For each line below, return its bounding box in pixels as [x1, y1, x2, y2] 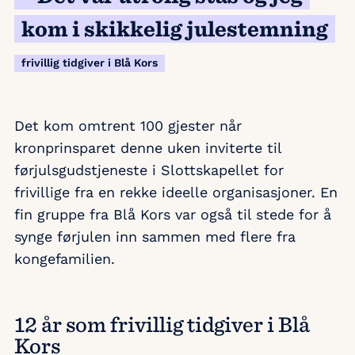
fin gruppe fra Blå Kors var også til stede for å [14, 205, 331, 223]
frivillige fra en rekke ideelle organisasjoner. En [14, 183, 338, 200]
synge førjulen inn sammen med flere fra [14, 227, 296, 245]
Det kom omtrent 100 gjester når [14, 116, 242, 134]
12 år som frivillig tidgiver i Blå [14, 310, 310, 337]
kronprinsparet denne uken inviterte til [14, 139, 281, 156]
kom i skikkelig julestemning [21, 14, 328, 41]
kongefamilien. [14, 250, 115, 267]
